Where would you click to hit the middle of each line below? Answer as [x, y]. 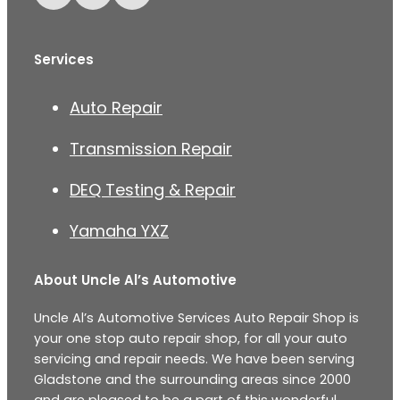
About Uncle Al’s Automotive [135, 280]
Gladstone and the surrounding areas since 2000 [192, 380]
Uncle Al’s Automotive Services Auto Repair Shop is [196, 318]
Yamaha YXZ [119, 231]
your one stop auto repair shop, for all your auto [191, 339]
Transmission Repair [151, 149]
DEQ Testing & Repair [153, 190]
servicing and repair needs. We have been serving [194, 359]
